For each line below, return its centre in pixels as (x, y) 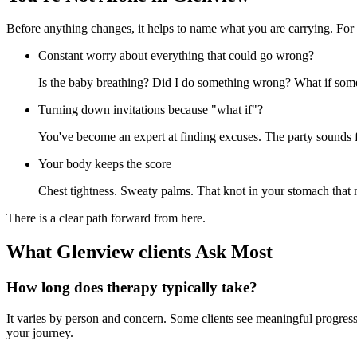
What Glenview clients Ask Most (139, 252)
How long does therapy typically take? (132, 288)
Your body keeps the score (105, 164)
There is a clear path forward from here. (106, 218)
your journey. (40, 332)
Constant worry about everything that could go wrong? (176, 56)
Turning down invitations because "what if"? (151, 110)
